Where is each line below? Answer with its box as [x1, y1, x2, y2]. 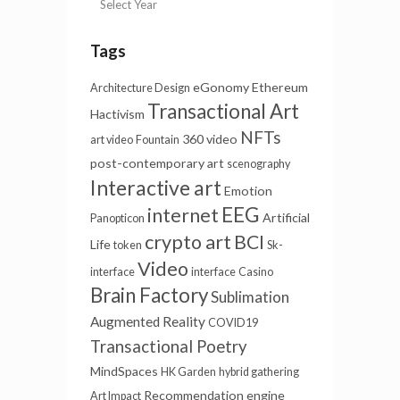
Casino [238, 265, 273, 279]
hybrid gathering [219, 365, 299, 379]
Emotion [224, 183, 272, 199]
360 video [182, 131, 237, 147]
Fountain [136, 133, 179, 147]
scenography [227, 157, 290, 171]
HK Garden [161, 365, 216, 379]
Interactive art [90, 175, 221, 201]
